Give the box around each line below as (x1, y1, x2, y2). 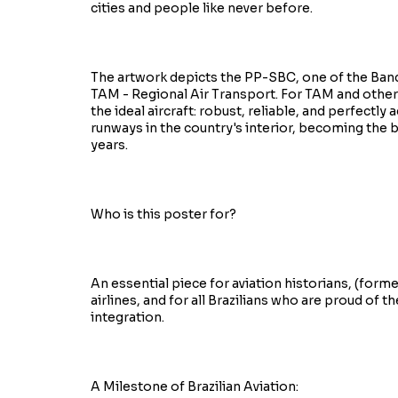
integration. (91, 309, 164, 325)
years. (91, 137, 128, 153)
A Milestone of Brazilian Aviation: (91, 378, 298, 394)
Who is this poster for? (91, 206, 236, 222)
